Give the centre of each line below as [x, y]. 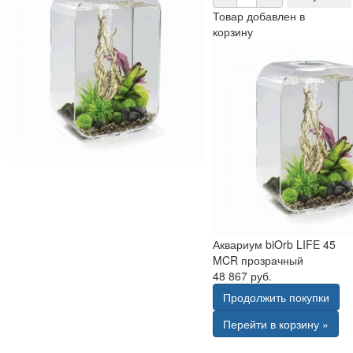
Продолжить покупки [277, 297]
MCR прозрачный [258, 260]
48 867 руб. [243, 276]
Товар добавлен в [259, 16]
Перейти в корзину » [276, 324]
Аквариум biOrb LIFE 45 [275, 245]
